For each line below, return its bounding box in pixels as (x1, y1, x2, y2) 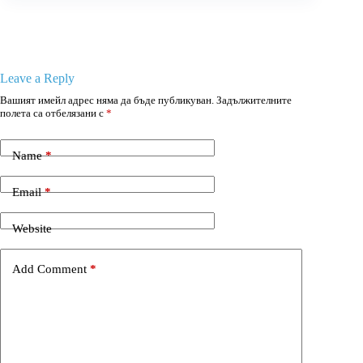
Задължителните (216, 94, 292, 107)
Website (12, 221, 52, 235)
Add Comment (12, 262, 87, 275)
